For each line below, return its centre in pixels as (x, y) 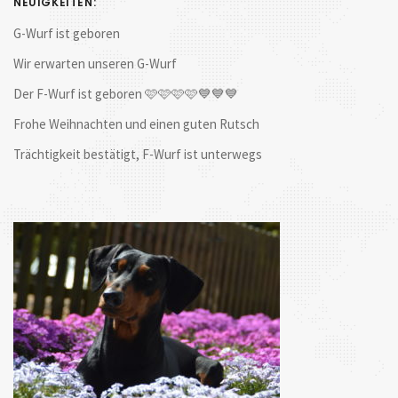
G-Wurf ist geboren (67, 33)
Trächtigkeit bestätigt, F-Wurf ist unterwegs (138, 154)
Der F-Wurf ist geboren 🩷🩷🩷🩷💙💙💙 (126, 94)
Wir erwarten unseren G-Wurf (95, 64)
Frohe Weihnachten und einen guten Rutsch (136, 124)
